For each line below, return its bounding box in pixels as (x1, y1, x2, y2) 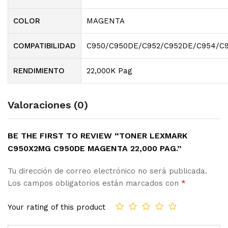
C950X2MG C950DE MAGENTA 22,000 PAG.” (8, 143, 182, 153)
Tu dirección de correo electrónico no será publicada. (8, 166, 207, 176)
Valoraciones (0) (8, 98, 88, 111)
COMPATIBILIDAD (13, 41, 76, 50)
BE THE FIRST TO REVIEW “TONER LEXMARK (8, 130, 187, 140)
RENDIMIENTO (13, 66, 65, 75)
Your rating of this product (8, 202, 105, 212)
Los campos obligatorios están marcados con (8, 178, 181, 188)
